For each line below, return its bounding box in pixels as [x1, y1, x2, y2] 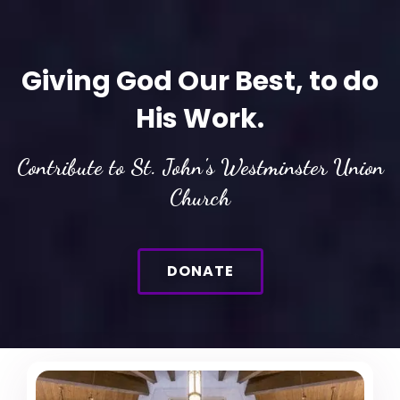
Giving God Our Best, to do [21, 62, 379, 101]
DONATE [166, 261, 234, 282]
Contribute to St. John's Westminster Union [16, 154, 384, 181]
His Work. [136, 100, 264, 138]
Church [170, 184, 230, 212]
